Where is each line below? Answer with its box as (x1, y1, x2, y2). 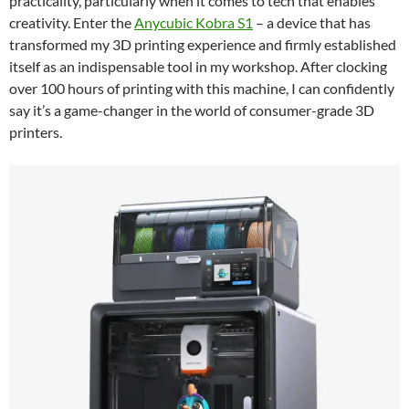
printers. (9, 123, 62, 142)
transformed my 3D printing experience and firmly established (9, 36, 396, 54)
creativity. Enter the (9, 14, 134, 32)
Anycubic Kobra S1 (134, 14, 253, 32)
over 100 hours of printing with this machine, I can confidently (9, 79, 394, 98)
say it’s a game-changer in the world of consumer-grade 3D (9, 101, 374, 120)
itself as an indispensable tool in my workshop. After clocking (9, 58, 387, 76)
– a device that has (253, 14, 371, 32)
